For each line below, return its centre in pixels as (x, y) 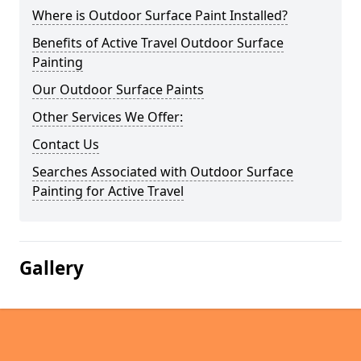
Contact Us (66, 144)
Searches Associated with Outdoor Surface (163, 172)
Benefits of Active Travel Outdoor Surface (158, 43)
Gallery (52, 268)
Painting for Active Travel (108, 191)
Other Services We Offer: (108, 117)
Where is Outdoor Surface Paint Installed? (160, 15)
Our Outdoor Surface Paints (118, 89)
